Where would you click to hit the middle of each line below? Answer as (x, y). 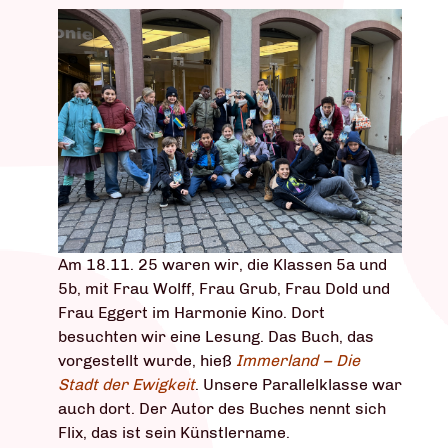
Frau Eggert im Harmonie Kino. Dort (191, 313)
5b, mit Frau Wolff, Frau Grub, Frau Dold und (224, 289)
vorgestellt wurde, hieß (147, 361)
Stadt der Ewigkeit (126, 385)
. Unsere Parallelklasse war (298, 385)
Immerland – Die (298, 361)
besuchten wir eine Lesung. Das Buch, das (216, 337)
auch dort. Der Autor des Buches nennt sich (222, 409)
